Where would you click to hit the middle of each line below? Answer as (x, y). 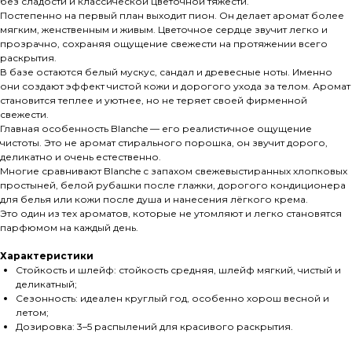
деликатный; (46, 284)
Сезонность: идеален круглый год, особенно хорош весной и (172, 299)
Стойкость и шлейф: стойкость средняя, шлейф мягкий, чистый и (178, 270)
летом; (32, 313)
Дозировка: (45, 327)
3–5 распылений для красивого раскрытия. (185, 327)
